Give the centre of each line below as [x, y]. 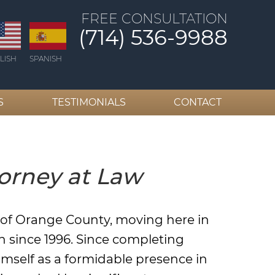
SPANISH [46, 58]
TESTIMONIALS [89, 102]
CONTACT [198, 102]
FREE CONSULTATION [154, 19]
